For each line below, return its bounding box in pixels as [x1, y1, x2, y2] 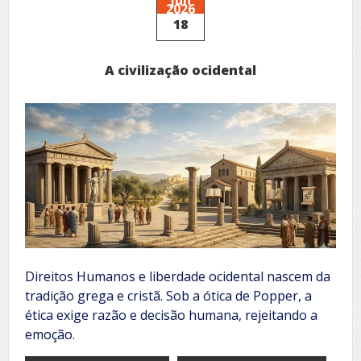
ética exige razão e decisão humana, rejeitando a [25, 305, 317, 324]
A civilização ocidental [105, 60, 256, 79]
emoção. [25, 325, 75, 343]
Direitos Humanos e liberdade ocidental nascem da [25, 267, 330, 285]
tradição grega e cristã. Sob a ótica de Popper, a [25, 286, 312, 305]
